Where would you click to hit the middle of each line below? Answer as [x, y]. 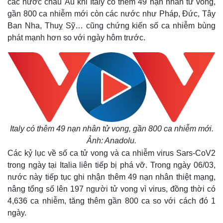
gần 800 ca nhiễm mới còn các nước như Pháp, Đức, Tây [111, 14]
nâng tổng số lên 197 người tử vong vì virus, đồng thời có [111, 189]
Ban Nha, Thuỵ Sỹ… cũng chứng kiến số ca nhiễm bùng [111, 26]
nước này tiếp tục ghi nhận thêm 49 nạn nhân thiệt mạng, [111, 177]
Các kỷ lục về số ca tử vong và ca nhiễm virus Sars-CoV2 [111, 153]
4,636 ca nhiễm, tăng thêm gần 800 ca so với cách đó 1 [111, 201]
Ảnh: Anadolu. [111, 141]
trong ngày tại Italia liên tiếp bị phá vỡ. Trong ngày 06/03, [111, 165]
